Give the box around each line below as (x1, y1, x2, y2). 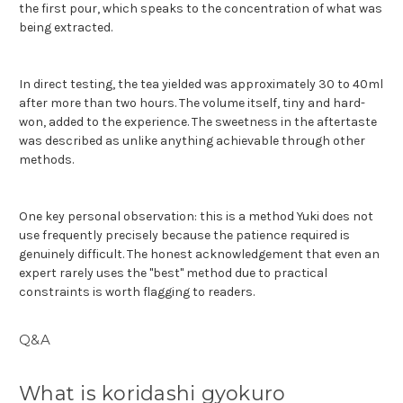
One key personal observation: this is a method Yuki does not (19, 208, 373, 224)
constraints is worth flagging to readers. (19, 283, 255, 300)
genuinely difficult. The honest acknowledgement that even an (19, 246, 380, 262)
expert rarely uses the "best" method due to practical (19, 264, 327, 281)
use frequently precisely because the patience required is (19, 227, 350, 243)
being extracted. (19, 19, 112, 35)
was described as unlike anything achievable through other (19, 132, 365, 148)
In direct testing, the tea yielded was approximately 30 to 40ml (19, 76, 383, 92)
